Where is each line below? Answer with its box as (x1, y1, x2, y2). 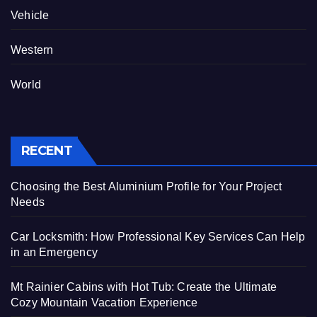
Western (11, 43, 54, 56)
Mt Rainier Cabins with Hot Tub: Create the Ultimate (11, 281, 277, 294)
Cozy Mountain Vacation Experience (11, 296, 198, 309)
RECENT (21, 143, 72, 159)
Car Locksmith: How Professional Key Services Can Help (11, 231, 306, 243)
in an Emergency (11, 246, 98, 259)
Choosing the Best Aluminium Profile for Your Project (11, 180, 282, 193)
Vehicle (11, 8, 50, 21)
